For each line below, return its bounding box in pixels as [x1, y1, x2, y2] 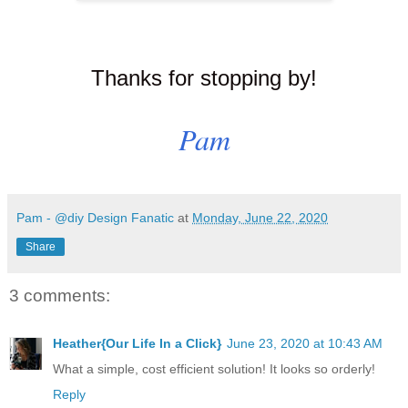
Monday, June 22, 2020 [192, 210, 328, 226]
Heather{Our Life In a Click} [53, 335, 221, 351]
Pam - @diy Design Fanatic [16, 210, 174, 226]
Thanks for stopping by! [91, 66, 317, 91]
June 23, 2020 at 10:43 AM [227, 335, 382, 351]
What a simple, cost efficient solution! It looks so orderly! [53, 361, 375, 376]
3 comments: [9, 286, 110, 306]
